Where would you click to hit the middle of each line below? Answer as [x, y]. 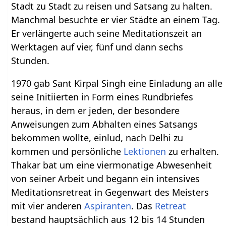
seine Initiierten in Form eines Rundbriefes [102, 97]
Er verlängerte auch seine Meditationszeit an [107, 34]
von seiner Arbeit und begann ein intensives [106, 179]
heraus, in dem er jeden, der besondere [96, 111]
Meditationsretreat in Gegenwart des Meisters [110, 192]
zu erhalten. [193, 152]
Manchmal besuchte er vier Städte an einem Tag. [116, 20]
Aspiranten [108, 206]
